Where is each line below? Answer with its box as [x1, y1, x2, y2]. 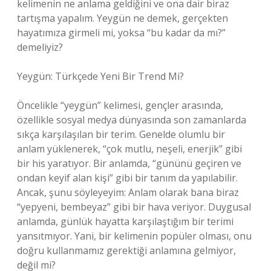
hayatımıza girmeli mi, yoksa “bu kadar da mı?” [17, 26, 226, 39]
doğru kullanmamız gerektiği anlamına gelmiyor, [17, 244, 236, 257]
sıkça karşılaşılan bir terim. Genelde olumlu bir [17, 128, 225, 141]
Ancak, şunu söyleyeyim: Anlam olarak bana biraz [17, 186, 239, 199]
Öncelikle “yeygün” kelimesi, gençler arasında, [17, 99, 223, 112]
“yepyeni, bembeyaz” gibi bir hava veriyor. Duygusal [17, 200, 251, 214]
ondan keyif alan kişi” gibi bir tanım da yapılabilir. [17, 171, 238, 184]
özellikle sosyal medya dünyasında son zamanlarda [17, 113, 246, 126]
